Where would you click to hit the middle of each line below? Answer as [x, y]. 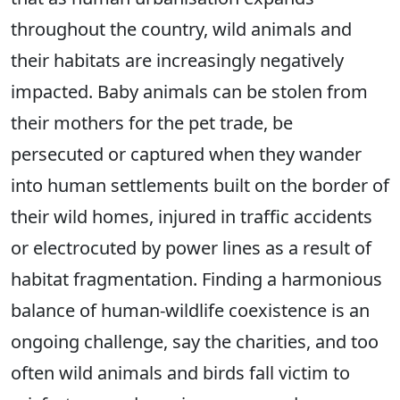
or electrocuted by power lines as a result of [191, 248]
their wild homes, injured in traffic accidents [192, 217]
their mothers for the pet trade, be [152, 123]
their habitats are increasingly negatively [177, 60]
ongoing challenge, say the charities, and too [195, 342]
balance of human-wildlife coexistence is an [190, 310]
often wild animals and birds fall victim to [180, 373]
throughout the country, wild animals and [181, 29]
